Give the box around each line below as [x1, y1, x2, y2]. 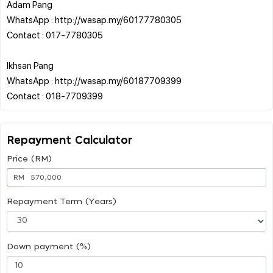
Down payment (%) [7, 242, 91, 251]
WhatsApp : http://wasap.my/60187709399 [7, 74, 182, 87]
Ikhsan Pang [7, 58, 54, 71]
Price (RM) [7, 154, 52, 163]
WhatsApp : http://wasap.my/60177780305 [7, 13, 182, 26]
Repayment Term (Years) [7, 197, 116, 206]
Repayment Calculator [7, 135, 133, 146]
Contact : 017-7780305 [7, 28, 103, 41]
